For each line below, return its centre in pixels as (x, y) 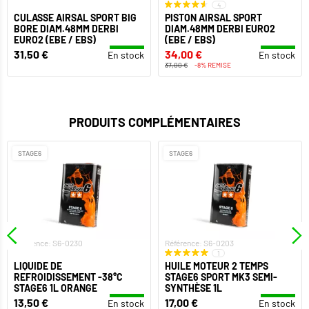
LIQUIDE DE (38, 266)
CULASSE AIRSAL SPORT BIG (75, 18)
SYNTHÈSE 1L (193, 288)
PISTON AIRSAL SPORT (213, 18)
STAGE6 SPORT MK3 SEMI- (221, 277)
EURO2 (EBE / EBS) (55, 40)
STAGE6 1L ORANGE (56, 288)
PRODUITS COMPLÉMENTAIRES (154, 122)
